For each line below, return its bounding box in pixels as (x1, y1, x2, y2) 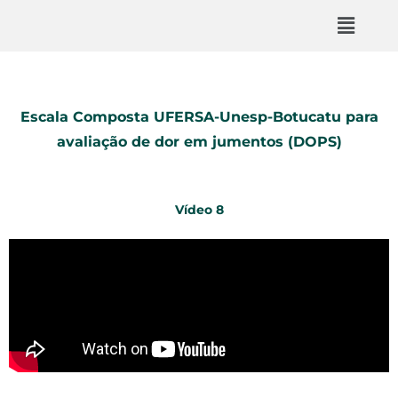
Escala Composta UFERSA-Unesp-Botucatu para (20, 108, 378, 126)
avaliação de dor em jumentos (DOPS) (56, 133, 342, 151)
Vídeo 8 (174, 202, 224, 219)
